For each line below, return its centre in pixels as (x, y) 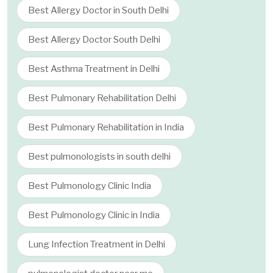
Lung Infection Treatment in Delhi (97, 244)
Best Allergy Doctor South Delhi (94, 40)
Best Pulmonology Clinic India (90, 186)
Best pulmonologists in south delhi (99, 157)
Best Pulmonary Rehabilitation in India (106, 127)
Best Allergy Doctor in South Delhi (98, 10)
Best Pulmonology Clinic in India (94, 215)
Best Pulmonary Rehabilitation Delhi (102, 98)
